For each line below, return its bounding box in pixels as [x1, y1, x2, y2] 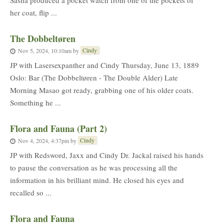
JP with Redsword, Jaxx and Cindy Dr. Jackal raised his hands [10, 150, 203, 160]
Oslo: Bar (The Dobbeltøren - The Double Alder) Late [10, 72, 178, 82]
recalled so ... [10, 187, 51, 197]
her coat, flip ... [10, 7, 57, 17]
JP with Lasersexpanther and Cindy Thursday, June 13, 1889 [10, 60, 199, 70]
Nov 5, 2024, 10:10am [18, 46, 71, 54]
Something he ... [10, 97, 61, 107]
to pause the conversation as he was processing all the [10, 162, 177, 172]
